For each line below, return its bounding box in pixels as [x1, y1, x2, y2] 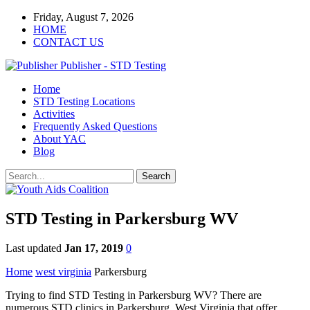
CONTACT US [33, 36, 104, 48]
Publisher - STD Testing [60, 60, 166, 71]
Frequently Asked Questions [33, 120, 157, 132]
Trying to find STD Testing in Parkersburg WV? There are [6, 289, 262, 301]
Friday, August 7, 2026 [33, 11, 134, 23]
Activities [33, 108, 75, 120]
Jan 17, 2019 [64, 241, 123, 254]
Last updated [6, 241, 64, 254]
